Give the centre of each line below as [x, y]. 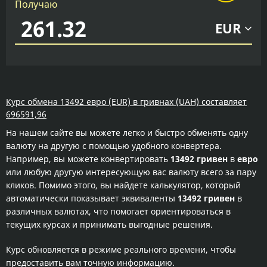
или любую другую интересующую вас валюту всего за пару [131, 172]
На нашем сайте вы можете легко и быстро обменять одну [127, 133]
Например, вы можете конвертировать [88, 159]
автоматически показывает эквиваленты [92, 198]
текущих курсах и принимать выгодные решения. [109, 224]
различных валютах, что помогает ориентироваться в [118, 211]
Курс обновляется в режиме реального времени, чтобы [121, 249]
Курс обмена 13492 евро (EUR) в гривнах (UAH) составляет [126, 102]
